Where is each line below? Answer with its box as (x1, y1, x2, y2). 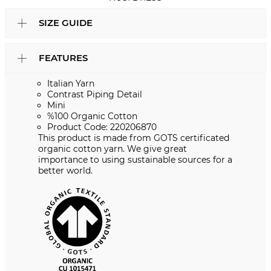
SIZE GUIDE (39, 17, 93, 29)
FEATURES (39, 52, 88, 64)
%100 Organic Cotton (47, 111, 137, 122)
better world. (38, 165, 93, 177)
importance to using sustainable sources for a (38, 154, 232, 166)
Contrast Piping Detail (47, 89, 142, 100)
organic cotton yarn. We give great (38, 143, 187, 155)
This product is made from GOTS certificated (38, 132, 229, 144)
